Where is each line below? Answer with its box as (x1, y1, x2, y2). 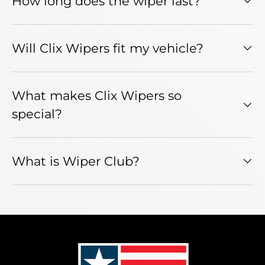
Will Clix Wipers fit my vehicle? (12, 40, 203, 56)
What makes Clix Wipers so (12, 88, 182, 103)
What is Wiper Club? (12, 153, 140, 169)
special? (12, 106, 62, 121)
